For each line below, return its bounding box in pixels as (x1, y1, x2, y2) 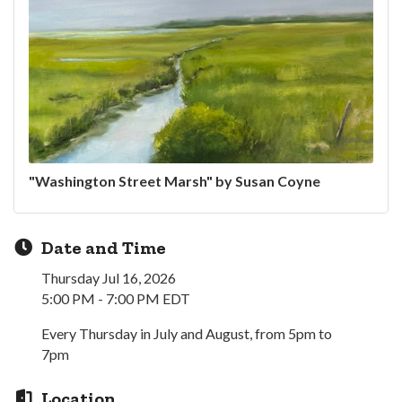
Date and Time (41, 236, 166, 258)
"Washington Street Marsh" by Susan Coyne (29, 171, 320, 189)
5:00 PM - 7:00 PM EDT (41, 289, 190, 307)
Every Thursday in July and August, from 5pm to (41, 324, 332, 342)
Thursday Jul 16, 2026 (41, 268, 176, 286)
